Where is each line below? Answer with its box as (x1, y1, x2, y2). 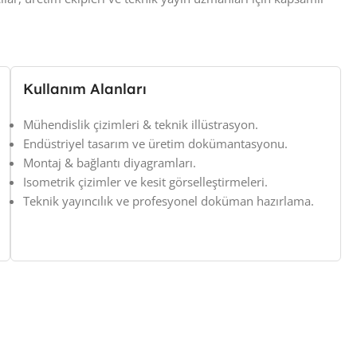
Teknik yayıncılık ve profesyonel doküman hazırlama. (23, 193, 315, 210)
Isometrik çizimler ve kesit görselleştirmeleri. (23, 174, 269, 190)
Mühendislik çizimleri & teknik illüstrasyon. (23, 116, 259, 133)
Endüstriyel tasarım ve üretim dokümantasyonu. (23, 135, 288, 152)
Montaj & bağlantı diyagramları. (23, 155, 197, 171)
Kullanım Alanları (23, 80, 147, 99)
